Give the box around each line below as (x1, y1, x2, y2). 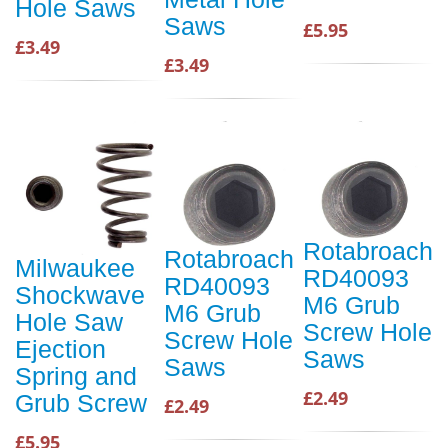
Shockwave (15, 281, 145, 310)
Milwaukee (15, 254, 135, 283)
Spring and (15, 362, 137, 391)
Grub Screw (15, 389, 147, 418)
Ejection (15, 335, 106, 364)
